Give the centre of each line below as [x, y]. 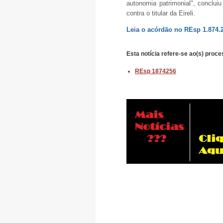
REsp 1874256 [156, 71]
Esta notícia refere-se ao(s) [166, 54]
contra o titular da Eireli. [161, 13]
